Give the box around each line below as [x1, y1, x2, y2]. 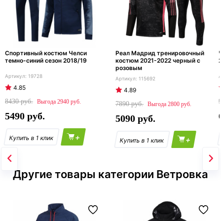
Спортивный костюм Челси [5, 49, 87, 57]
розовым [115, 64, 142, 72]
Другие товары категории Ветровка [13, 168, 208, 181]
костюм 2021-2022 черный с [115, 57, 200, 65]
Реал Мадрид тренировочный [115, 49, 204, 57]
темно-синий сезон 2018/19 [5, 57, 87, 65]
